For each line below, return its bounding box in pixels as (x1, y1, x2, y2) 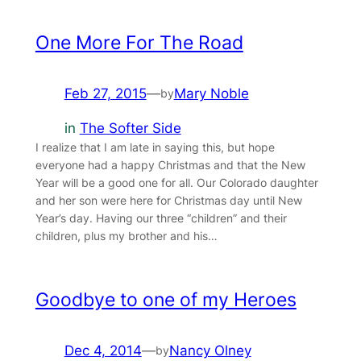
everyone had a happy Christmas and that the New (35, 157, 305, 172)
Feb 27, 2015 (64, 85, 147, 102)
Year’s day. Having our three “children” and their (35, 210, 287, 225)
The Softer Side (79, 119, 181, 136)
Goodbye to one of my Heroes (35, 288, 297, 311)
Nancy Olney (168, 342, 251, 359)
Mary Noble (173, 85, 249, 102)
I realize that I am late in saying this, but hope (35, 139, 275, 154)
